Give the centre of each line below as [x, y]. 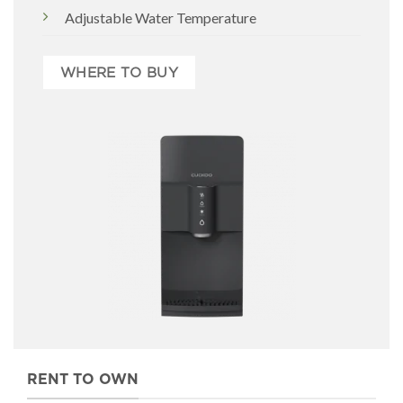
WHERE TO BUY [119, 72]
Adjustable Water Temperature [161, 17]
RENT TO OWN [83, 380]
